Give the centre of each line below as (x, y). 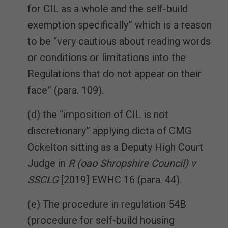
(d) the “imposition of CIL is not (98, 114)
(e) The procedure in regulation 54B (107, 204)
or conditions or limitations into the (107, 57)
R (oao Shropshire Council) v (132, 163)
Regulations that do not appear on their (115, 74)
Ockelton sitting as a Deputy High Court (115, 147)
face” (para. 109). (66, 90)
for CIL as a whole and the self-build (108, 8)
